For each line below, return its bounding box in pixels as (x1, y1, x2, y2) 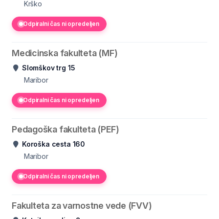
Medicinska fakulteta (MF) (12, 48, 118, 58)
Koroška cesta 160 (22, 140, 86, 148)
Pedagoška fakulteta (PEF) (12, 124, 119, 134)
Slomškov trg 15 (22, 64, 75, 72)
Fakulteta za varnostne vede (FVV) (12, 200, 152, 211)
